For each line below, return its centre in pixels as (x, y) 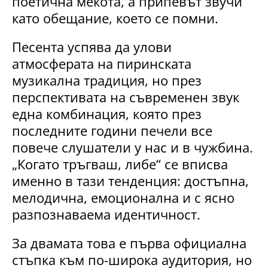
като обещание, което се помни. (115, 18)
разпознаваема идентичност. (106, 214)
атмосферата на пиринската (102, 64)
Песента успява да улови (92, 47)
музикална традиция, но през (107, 80)
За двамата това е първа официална (129, 243)
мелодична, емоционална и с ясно (123, 198)
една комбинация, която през (107, 114)
